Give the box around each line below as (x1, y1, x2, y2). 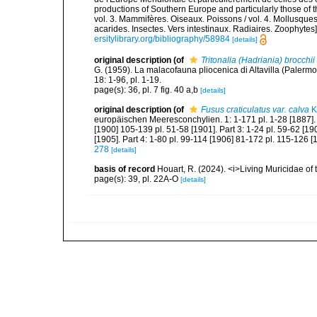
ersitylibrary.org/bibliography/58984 (94, 34, 230, 44)
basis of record (94, 164, 155, 175)
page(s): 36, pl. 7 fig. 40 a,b (94, 85, 200, 96)
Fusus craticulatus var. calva (201, 105, 309, 115)
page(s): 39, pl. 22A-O (94, 174, 180, 185)
